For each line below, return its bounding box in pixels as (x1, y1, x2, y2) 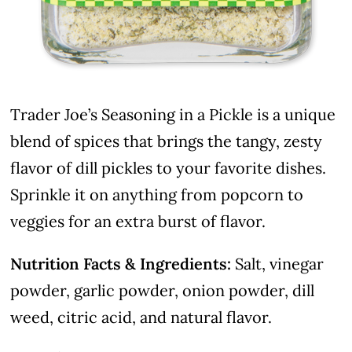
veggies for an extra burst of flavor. (10, 211, 266, 232)
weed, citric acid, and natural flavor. (10, 307, 273, 328)
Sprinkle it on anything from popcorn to (10, 185, 304, 205)
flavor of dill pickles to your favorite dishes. (10, 158, 327, 178)
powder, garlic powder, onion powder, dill (10, 280, 315, 301)
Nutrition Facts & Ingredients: (10, 254, 232, 274)
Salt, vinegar (231, 254, 324, 274)
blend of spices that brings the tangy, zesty (10, 131, 323, 152)
